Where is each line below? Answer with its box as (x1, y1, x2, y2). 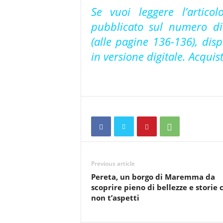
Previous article (91, 159, 135, 168)
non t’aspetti (91, 193, 139, 203)
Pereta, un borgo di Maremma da (91, 172, 215, 182)
